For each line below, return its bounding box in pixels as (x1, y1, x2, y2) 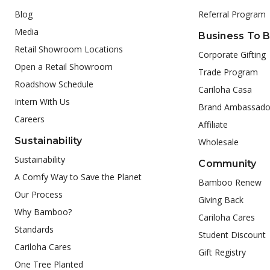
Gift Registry (198, 246, 246, 259)
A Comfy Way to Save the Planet (14, 171, 142, 183)
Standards (14, 224, 54, 236)
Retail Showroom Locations (14, 43, 123, 55)
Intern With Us (14, 96, 70, 108)
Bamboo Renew (198, 177, 262, 189)
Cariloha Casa (198, 84, 253, 96)
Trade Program (198, 66, 259, 78)
